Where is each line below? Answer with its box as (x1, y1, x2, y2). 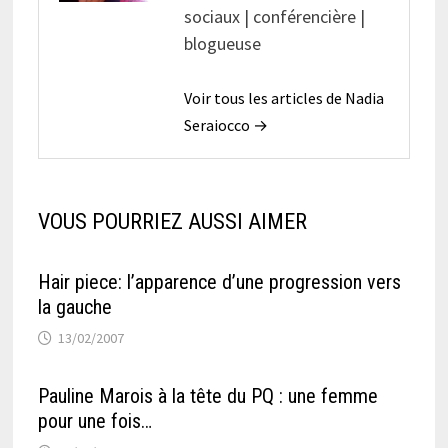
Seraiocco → (183, 115, 268, 136)
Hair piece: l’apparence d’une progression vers (37, 270, 401, 295)
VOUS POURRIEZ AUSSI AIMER (37, 209, 307, 235)
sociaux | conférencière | (183, 5, 365, 29)
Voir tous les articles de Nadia (183, 88, 384, 109)
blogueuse (183, 32, 261, 56)
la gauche (37, 295, 112, 320)
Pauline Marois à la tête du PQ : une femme (37, 384, 378, 409)
